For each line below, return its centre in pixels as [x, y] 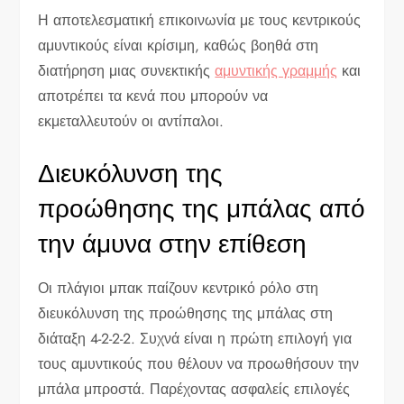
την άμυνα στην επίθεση [173, 243]
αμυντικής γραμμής [276, 70]
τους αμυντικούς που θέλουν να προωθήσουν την [199, 363]
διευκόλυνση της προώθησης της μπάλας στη [186, 313]
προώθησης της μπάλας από [202, 208]
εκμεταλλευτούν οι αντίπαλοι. [131, 121]
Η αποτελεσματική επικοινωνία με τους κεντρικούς [200, 20]
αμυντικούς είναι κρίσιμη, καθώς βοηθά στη [179, 45]
